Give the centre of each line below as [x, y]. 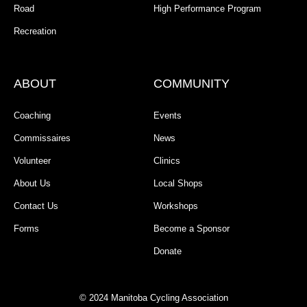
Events [168, 116]
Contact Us [36, 206]
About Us [32, 184]
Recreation [35, 32]
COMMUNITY [192, 84]
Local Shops [178, 184]
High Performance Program [207, 9]
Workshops [176, 206]
